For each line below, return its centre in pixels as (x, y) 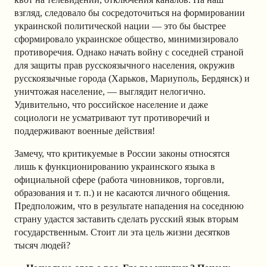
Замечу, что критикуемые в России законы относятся (122, 153)
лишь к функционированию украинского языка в (115, 166)
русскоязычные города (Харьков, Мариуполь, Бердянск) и (132, 78)
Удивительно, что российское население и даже (111, 104)
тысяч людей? (42, 245)
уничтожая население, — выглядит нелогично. (110, 91)
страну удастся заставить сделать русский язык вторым (126, 219)
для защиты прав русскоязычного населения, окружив (125, 65)
